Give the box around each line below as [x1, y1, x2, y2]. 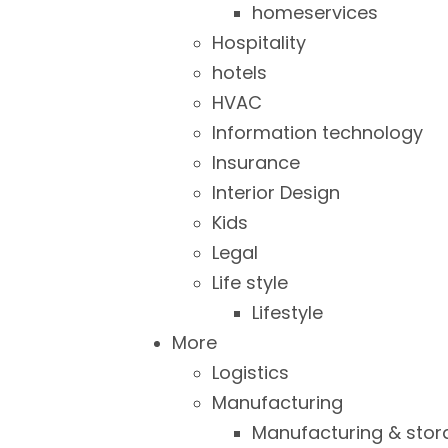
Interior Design [212, 180, 340, 205]
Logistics [212, 360, 289, 385]
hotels [212, 60, 267, 85]
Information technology [212, 120, 423, 145]
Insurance [212, 150, 300, 175]
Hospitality [212, 30, 306, 55]
